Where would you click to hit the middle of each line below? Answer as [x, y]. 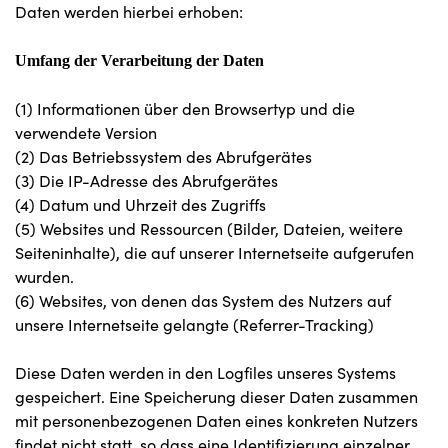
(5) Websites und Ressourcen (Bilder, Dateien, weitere [209, 228]
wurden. [44, 276]
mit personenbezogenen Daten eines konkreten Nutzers [216, 420]
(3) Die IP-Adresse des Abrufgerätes [146, 180]
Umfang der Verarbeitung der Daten [139, 60]
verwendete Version [86, 132]
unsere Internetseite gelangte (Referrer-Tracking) [194, 324]
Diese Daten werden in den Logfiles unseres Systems [205, 372]
